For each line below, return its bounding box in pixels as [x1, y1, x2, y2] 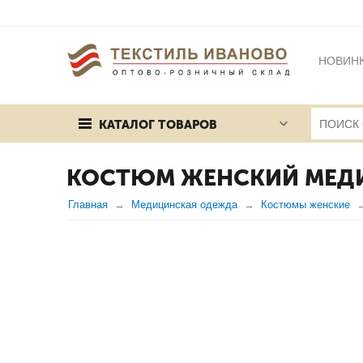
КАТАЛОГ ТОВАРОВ [99, 117, 217, 132]
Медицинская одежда [131, 199, 237, 211]
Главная [68, 199, 108, 211]
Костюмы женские [261, 199, 350, 211]
